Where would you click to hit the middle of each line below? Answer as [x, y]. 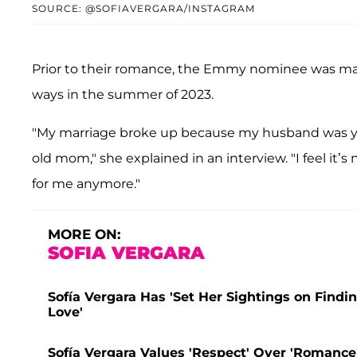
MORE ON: [84, 235]
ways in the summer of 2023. [123, 95]
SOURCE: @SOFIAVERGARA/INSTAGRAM [143, 9]
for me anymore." [86, 184]
